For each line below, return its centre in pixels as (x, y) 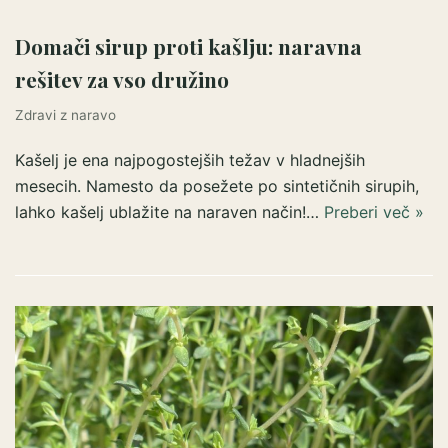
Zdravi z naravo (65, 114)
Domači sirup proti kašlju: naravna (188, 45)
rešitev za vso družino (122, 78)
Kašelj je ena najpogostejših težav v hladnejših (190, 159)
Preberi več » (374, 211)
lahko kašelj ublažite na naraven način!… (169, 211)
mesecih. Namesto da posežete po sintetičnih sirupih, (217, 185)
